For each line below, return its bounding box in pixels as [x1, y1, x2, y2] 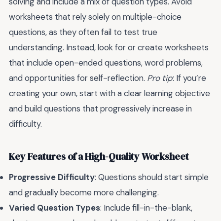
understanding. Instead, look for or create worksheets [9, 41, 209, 53]
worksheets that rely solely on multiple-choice [9, 11, 182, 22]
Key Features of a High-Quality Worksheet [9, 149, 189, 163]
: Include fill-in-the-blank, [100, 202, 192, 213]
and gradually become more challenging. [9, 186, 159, 198]
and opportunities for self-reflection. [9, 72, 147, 83]
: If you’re [173, 72, 206, 83]
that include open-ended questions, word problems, [9, 57, 203, 68]
